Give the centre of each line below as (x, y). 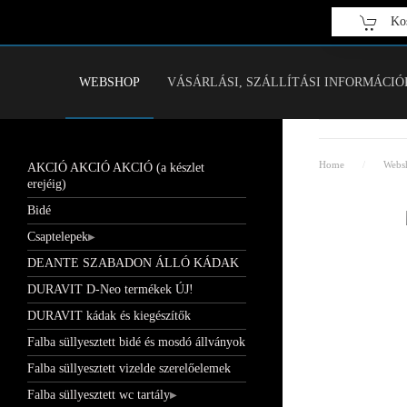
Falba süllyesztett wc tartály (98, 394)
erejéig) (46, 184)
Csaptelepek (57, 236)
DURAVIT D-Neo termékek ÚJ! (110, 289)
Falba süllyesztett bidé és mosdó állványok (136, 342)
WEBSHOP (109, 82)
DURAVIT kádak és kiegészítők (109, 315)
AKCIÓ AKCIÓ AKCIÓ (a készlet (115, 167)
